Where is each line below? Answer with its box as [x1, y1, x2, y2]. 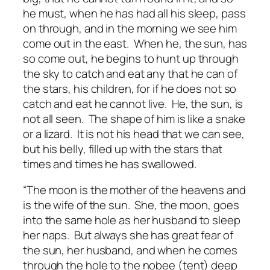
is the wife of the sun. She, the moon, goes [23, 197, 239, 213]
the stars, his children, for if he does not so [23, 80, 237, 96]
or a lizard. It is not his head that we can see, [23, 125, 245, 142]
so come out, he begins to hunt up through [23, 50, 239, 66]
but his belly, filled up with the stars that [23, 140, 222, 157]
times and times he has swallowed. [23, 155, 196, 172]
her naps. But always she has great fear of [23, 227, 233, 243]
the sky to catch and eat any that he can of [23, 65, 237, 81]
